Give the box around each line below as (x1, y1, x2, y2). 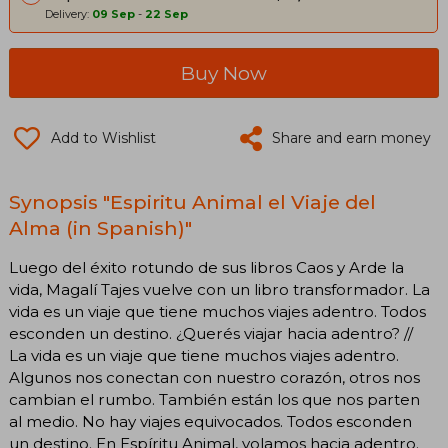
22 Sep (145, 7, 188, 22)
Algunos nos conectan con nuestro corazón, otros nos (9, 368, 420, 388)
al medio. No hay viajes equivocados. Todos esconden (9, 412, 412, 432)
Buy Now (181, 61, 267, 86)
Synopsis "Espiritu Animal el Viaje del (9, 190, 376, 215)
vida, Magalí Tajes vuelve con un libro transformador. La (9, 280, 430, 300)
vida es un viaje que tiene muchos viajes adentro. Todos (9, 302, 426, 322)
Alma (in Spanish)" (9, 216, 192, 241)
